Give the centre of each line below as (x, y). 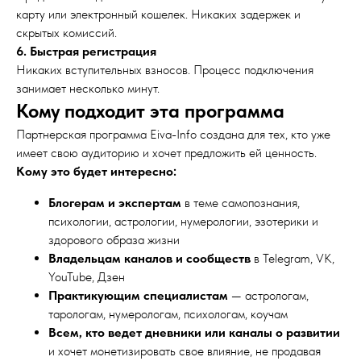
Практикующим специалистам (138, 295)
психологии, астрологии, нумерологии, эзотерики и (183, 221)
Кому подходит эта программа (150, 111)
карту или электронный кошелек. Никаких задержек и (158, 14)
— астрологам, (268, 295)
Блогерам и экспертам (115, 203)
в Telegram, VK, (293, 258)
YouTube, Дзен (87, 277)
